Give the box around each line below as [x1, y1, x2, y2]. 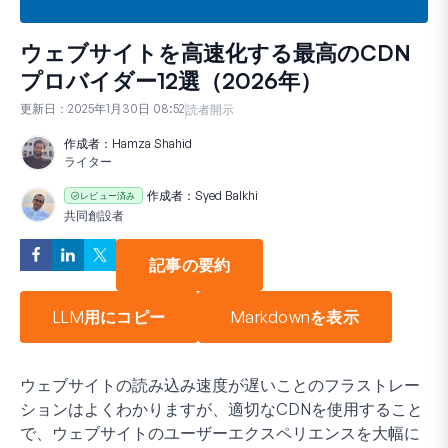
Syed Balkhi [194, 187, 258, 203]
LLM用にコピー [53, 306, 165, 327]
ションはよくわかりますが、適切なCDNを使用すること [20, 398, 423, 419]
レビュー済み [80, 189, 136, 201]
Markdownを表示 [231, 306, 359, 327]
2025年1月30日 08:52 [68, 100, 185, 116]
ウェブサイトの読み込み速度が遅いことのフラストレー [20, 374, 420, 395]
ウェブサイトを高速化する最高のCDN [20, 38, 411, 66]
